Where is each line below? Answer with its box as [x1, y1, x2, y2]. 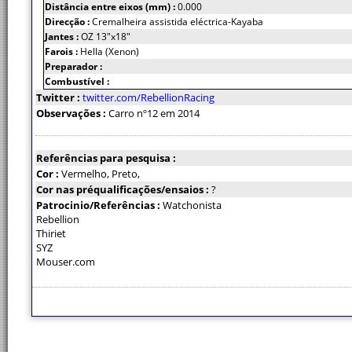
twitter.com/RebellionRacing [82, 90, 214, 104]
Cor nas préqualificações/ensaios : [36, 182, 211, 196]
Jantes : [45, 30, 81, 43]
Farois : [45, 45, 80, 58]
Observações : [36, 106, 108, 120]
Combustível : [45, 75, 109, 88]
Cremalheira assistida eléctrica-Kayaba [92, 15, 263, 28]
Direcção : [45, 15, 92, 28]
